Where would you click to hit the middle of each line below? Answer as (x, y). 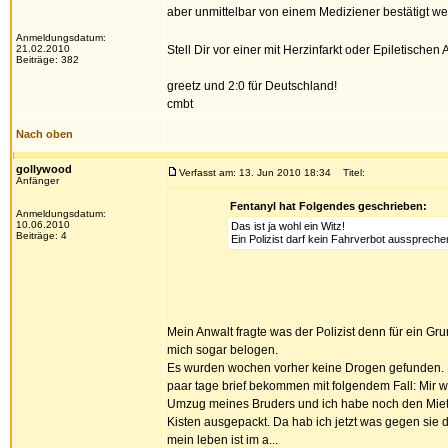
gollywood (44, 169)
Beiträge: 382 (47, 59)
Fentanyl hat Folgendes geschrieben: (328, 206)
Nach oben (44, 134)
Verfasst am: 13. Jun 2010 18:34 (255, 172)
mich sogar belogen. (222, 350)
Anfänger (37, 180)
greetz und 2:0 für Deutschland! (252, 86)
